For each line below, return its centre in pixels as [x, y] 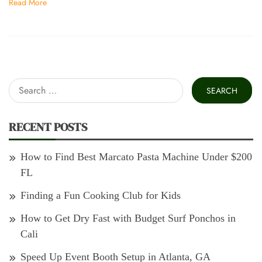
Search [23, 85]
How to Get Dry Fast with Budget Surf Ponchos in [128, 218]
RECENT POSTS [48, 127]
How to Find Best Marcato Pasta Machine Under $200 [136, 157]
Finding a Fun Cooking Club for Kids [101, 196]
